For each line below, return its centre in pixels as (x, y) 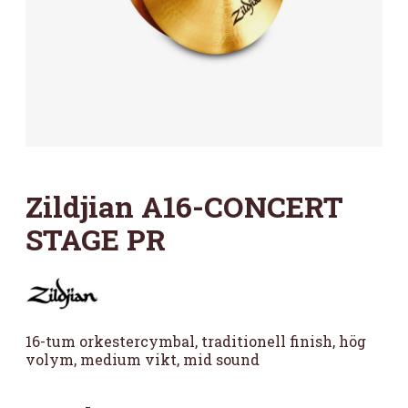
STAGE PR (96, 239)
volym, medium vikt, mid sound (143, 359)
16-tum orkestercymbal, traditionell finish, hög (196, 341)
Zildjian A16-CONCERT (184, 206)
